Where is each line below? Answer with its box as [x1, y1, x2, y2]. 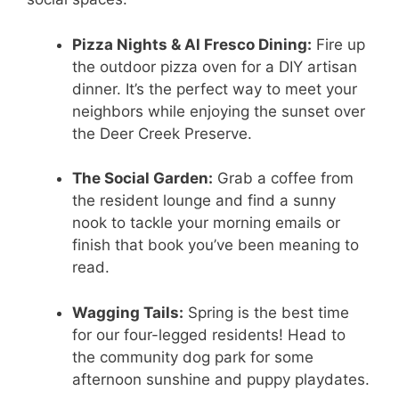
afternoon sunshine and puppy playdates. [72, 370, 370, 388]
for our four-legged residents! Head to [72, 325, 346, 344]
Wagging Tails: [72, 303, 183, 322]
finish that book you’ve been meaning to [72, 236, 359, 255]
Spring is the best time [183, 303, 349, 322]
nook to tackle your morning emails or [72, 214, 340, 232]
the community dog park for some [72, 347, 313, 366]
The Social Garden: [72, 169, 213, 188]
